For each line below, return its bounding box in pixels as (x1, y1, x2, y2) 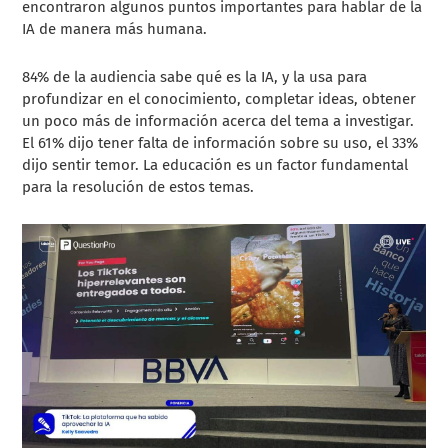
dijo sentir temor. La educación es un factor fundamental (22, 156, 409, 175)
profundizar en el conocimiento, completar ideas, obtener (22, 90, 417, 109)
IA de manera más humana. (22, 20, 208, 39)
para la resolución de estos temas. (22, 178, 255, 197)
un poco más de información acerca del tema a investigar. (22, 112, 415, 131)
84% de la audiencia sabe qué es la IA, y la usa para (22, 68, 368, 87)
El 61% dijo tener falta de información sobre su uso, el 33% (22, 134, 419, 153)
